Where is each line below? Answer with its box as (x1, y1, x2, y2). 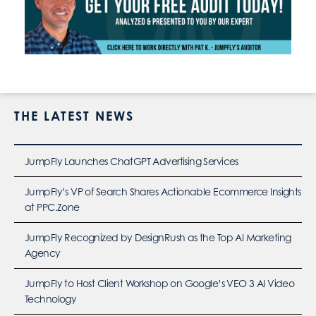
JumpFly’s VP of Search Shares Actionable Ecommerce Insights (25, 186, 301, 198)
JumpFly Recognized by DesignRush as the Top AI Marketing (25, 231, 291, 244)
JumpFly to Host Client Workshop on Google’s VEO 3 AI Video (25, 277, 295, 290)
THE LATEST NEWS (14, 108, 134, 124)
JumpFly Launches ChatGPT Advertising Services (25, 155, 241, 168)
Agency (25, 247, 61, 260)
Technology (25, 293, 77, 305)
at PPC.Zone (25, 201, 80, 214)
